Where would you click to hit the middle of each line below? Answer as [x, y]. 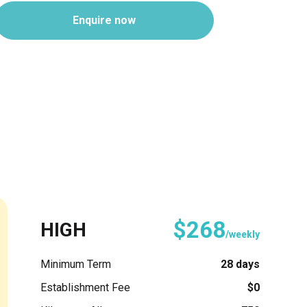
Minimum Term [76, 264]
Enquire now [104, 20]
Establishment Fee [85, 287]
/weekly [243, 234]
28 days [240, 264]
